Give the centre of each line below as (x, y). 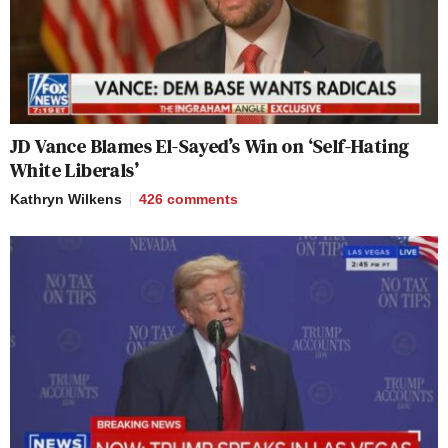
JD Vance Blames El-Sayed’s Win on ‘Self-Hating (210, 145)
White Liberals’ (74, 169)
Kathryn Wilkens (66, 198)
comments (202, 198)
